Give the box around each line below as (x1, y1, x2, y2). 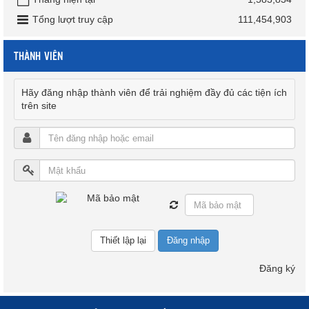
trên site (21, 100, 57, 112)
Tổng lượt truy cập (32, 14, 113, 26)
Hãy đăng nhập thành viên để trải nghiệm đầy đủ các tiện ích (21, 87, 287, 99)
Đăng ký (259, 263, 295, 275)
